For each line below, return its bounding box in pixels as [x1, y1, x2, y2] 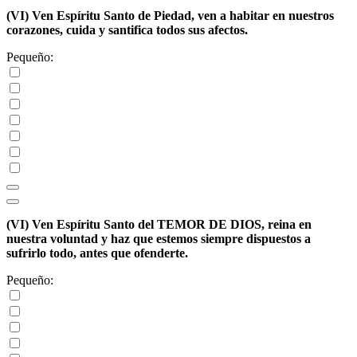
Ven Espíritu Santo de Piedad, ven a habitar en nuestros [32, 9, 334, 23]
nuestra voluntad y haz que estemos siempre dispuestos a [6, 232, 311, 246]
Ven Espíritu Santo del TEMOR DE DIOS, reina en [32, 218, 312, 232]
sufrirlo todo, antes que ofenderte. [6, 246, 188, 261]
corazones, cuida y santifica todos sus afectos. [6, 23, 248, 37]
